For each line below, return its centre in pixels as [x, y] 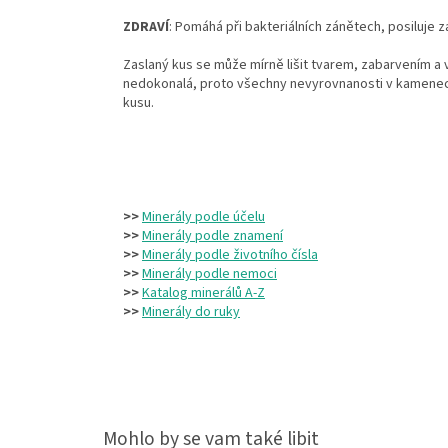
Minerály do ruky [191, 312]
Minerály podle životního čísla [230, 255]
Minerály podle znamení [212, 236]
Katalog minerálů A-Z [203, 293]
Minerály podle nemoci [209, 274]
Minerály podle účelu [203, 217]
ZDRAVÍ [146, 27]
